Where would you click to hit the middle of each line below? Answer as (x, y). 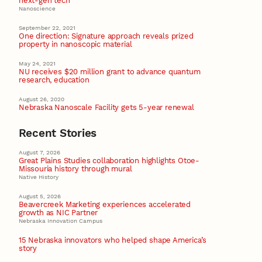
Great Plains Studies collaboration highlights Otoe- (109, 160)
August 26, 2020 (42, 99)
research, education (54, 80)
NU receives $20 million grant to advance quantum (109, 72)
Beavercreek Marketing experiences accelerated (105, 205)
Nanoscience (37, 8)
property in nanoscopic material (75, 44)
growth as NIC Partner (58, 213)
